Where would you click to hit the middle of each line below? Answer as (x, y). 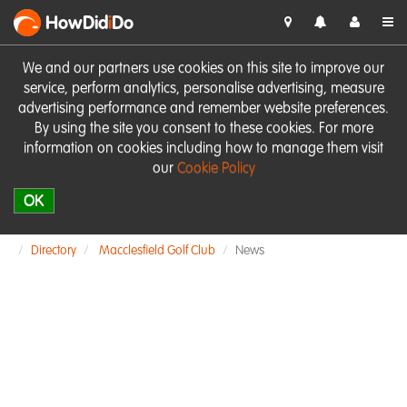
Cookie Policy (216, 169)
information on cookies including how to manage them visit (203, 149)
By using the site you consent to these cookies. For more (203, 129)
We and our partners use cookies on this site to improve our (203, 69)
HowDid (77, 25)
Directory (54, 251)
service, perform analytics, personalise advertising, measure (203, 89)
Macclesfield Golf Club (157, 251)
